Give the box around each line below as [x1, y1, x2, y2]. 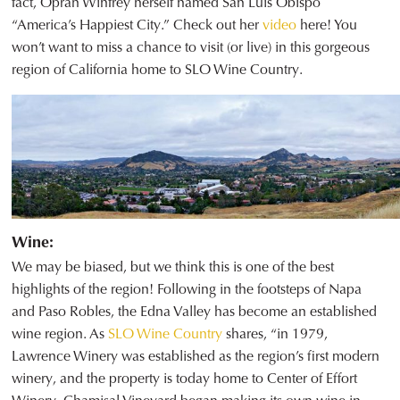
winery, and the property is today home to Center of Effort [12, 369, 358, 388]
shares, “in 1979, [222, 324, 329, 344]
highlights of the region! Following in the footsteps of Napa [12, 279, 362, 299]
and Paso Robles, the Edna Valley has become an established [12, 302, 378, 321]
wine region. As [12, 324, 109, 344]
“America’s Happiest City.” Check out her [12, 15, 263, 35]
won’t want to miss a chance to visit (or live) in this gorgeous [12, 37, 371, 57]
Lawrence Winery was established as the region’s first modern [12, 346, 380, 366]
